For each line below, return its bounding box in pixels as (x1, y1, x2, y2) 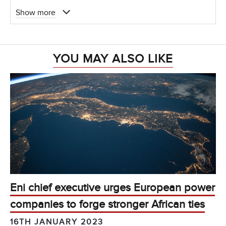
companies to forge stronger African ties (10, 198, 205, 212)
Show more (16, 7, 55, 18)
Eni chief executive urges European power (10, 181, 215, 195)
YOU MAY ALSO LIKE (53, 51, 173, 66)
